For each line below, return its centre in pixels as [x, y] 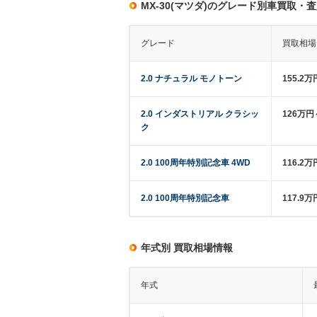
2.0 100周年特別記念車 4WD [196, 163]
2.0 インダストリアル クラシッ [200, 114]
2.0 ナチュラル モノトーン [191, 79]
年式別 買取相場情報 [187, 248]
